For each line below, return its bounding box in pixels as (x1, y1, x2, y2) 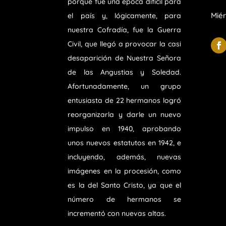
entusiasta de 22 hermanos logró (68, 96, 181, 105)
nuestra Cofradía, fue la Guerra (68, 25, 181, 35)
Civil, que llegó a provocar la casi (68, 39, 181, 49)
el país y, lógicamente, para (68, 11, 181, 21)
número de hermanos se (68, 195, 181, 204)
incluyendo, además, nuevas (68, 152, 181, 162)
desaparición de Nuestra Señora (68, 53, 181, 63)
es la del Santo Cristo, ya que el (68, 181, 181, 190)
